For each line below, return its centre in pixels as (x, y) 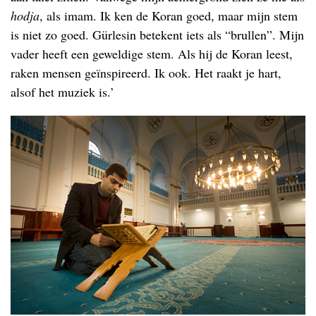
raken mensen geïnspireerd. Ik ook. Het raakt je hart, (146, 72)
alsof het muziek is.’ (62, 91)
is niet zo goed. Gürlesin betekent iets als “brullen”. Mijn (157, 34)
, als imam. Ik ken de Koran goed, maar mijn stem (169, 15)
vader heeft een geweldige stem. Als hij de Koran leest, (152, 53)
